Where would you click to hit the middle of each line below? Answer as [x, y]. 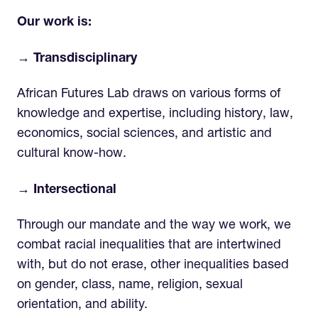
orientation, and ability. [82, 306]
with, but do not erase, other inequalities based [153, 266]
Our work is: [56, 23]
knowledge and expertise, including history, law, [155, 115]
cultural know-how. [72, 154]
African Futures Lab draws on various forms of [149, 95]
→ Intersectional [67, 190]
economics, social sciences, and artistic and [144, 135]
